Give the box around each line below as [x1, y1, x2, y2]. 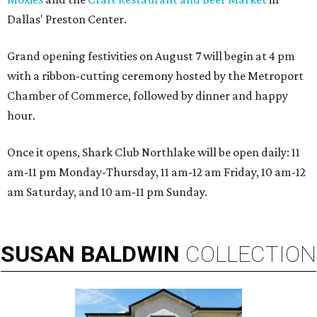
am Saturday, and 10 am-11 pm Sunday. [7, 184, 207, 199]
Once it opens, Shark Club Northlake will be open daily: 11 [7, 144, 300, 159]
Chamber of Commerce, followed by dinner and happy [7, 88, 288, 103]
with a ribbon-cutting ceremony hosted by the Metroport [7, 68, 304, 83]
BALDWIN [81, 240, 180, 267]
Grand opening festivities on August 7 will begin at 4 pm [7, 48, 295, 63]
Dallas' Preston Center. [7, 11, 127, 26]
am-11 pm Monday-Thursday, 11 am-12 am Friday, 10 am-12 [7, 164, 306, 179]
